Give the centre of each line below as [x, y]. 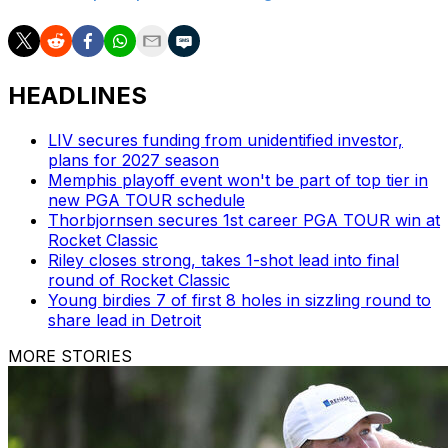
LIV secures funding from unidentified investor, [225, 140]
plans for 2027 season [133, 160]
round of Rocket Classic [139, 280]
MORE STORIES [70, 356]
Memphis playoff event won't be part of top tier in [238, 180]
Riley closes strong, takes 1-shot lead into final [223, 260]
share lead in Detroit [124, 320]
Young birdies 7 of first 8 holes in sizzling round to [239, 300]
